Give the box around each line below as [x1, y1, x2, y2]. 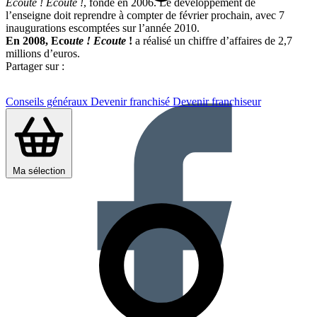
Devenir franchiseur [173, 96, 261, 108]
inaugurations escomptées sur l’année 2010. [6, 21, 200, 34]
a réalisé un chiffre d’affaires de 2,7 [135, 34, 292, 47]
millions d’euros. [6, 47, 80, 59]
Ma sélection [13, 165, 65, 176]
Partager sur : [6, 59, 64, 72]
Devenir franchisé [91, 96, 173, 108]
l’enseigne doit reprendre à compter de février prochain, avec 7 [6, 8, 284, 21]
